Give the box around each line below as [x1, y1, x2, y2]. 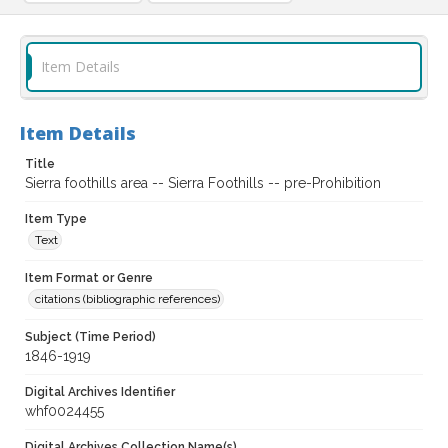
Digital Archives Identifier [25, 385, 175, 400]
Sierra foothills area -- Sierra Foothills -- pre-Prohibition [25, 175, 381, 192]
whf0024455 [25, 403, 104, 420]
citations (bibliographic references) [35, 292, 220, 307]
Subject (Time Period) [25, 330, 156, 345]
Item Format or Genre [25, 271, 153, 286]
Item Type [25, 212, 87, 227]
